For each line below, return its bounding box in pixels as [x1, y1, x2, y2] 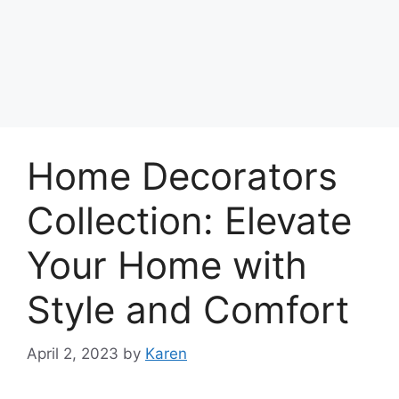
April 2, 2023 [27, 344, 118, 362]
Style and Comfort [27, 287, 349, 332]
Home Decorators [27, 153, 338, 199]
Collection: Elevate [27, 198, 352, 243]
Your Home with [27, 242, 307, 288]
